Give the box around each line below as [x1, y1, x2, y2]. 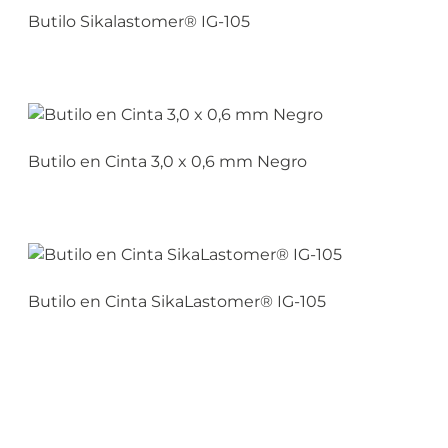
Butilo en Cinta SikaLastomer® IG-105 [27, 292, 326, 312]
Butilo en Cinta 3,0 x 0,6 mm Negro [27, 152, 307, 172]
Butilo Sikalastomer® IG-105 [27, 12, 250, 32]
